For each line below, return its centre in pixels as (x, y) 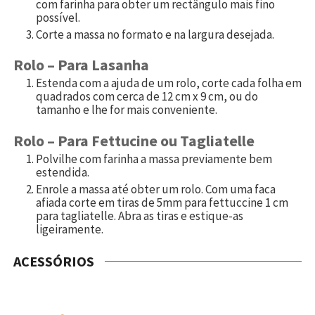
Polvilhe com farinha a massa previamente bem (154, 159)
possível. (58, 17)
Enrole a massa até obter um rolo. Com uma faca (156, 189)
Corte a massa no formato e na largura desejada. (155, 34)
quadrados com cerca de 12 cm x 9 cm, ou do (147, 97)
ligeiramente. (70, 229)
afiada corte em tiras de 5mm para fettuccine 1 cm (162, 202)
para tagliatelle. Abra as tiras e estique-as (140, 216)
